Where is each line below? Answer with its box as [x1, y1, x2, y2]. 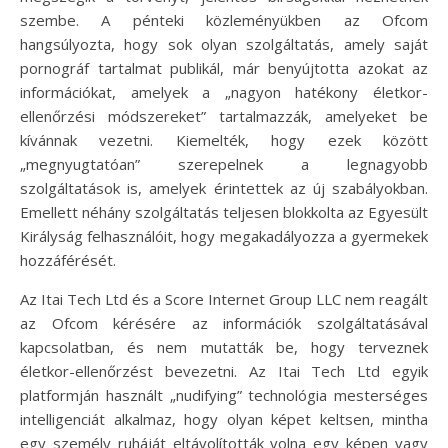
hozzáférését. [20, 250, 116, 270]
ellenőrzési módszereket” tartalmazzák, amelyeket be [20, 106, 428, 126]
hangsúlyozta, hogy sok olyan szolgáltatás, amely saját [20, 34, 428, 54]
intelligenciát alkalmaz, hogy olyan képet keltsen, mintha [20, 409, 428, 429]
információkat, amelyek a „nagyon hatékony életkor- [20, 82, 428, 102]
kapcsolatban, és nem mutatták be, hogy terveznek [20, 337, 428, 357]
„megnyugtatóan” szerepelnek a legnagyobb [20, 154, 428, 174]
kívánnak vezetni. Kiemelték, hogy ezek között [20, 130, 428, 150]
